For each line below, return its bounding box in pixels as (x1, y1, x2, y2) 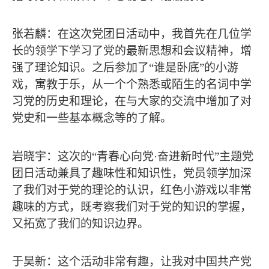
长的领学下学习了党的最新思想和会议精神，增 (12, 44, 252, 58)
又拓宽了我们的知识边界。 (12, 217, 149, 230)
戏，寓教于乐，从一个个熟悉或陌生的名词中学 (12, 78, 252, 91)
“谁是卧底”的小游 (149, 61, 238, 74)
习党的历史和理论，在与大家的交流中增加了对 (12, 95, 252, 108)
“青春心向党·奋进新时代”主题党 (92, 150, 253, 163)
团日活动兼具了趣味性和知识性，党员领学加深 (12, 166, 252, 180)
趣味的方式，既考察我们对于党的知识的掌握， (12, 200, 252, 213)
